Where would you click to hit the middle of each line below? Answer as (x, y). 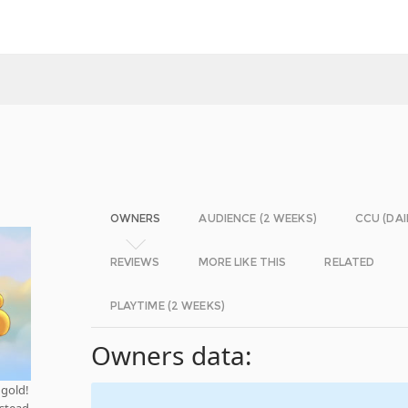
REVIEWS (135, 262)
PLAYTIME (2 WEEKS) (167, 306)
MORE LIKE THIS (242, 262)
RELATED (350, 262)
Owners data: (172, 355)
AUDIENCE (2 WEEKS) (258, 218)
